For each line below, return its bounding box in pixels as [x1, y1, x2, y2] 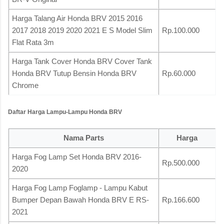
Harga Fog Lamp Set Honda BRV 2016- [12, 152, 141, 161]
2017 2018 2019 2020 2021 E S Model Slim [12, 25, 152, 34]
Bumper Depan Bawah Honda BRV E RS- [12, 195, 149, 204]
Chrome [12, 80, 38, 89]
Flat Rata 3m [12, 37, 54, 46]
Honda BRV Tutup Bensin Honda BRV [12, 68, 136, 77]
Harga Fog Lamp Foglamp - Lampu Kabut [12, 183, 147, 192]
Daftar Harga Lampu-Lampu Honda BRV [8, 108, 122, 115]
